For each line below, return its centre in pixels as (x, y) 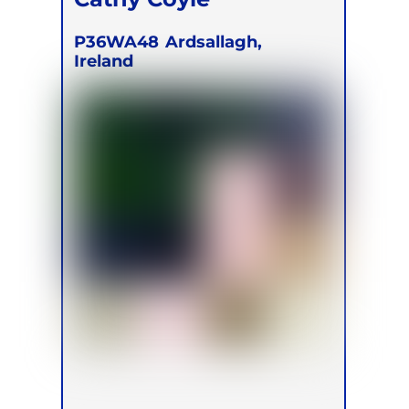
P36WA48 (117, 41)
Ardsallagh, (214, 41)
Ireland (104, 60)
